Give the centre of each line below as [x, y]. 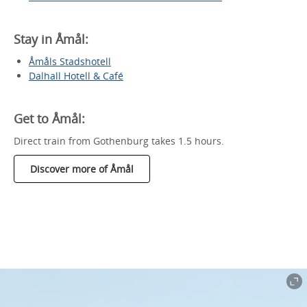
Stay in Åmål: [51, 39]
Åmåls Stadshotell [70, 61]
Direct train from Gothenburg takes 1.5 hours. [119, 140]
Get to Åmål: [49, 118]
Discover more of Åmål [82, 169]
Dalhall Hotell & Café [76, 75]
